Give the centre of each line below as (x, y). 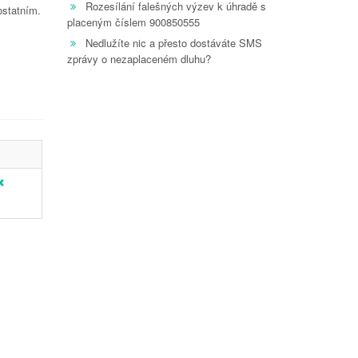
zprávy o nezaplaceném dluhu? (139, 59)
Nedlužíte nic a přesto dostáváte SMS (173, 43)
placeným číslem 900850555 (133, 22)
